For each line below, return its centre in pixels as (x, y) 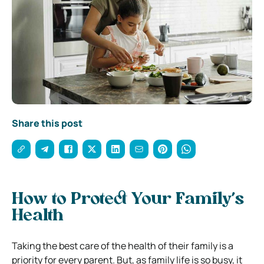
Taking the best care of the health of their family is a (123, 245)
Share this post (47, 123)
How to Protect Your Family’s (128, 199)
